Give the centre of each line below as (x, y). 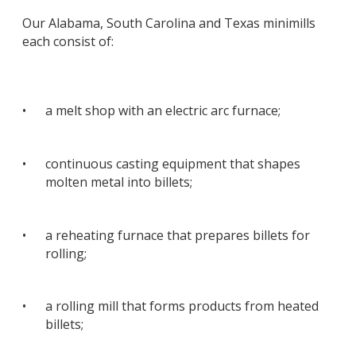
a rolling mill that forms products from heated (182, 306)
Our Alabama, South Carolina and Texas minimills (169, 23)
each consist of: (68, 41)
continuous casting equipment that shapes (173, 163)
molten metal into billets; (119, 182)
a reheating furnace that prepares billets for (178, 235)
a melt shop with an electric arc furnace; (163, 111)
